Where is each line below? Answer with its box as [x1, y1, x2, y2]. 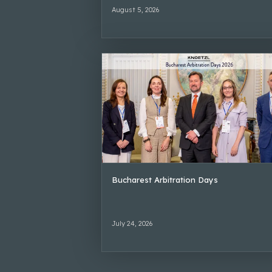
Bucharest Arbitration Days [112, 174, 218, 185]
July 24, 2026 [112, 219, 152, 228]
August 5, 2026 [112, 5, 159, 14]
